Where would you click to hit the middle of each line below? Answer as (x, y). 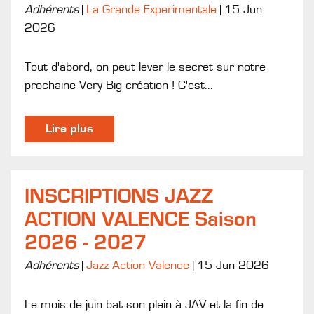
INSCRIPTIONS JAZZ (119, 196)
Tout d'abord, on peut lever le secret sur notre (145, 67)
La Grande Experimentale (151, 9)
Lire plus (69, 129)
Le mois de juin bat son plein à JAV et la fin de (144, 305)
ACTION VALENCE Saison (141, 219)
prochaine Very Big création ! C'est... (119, 85)
